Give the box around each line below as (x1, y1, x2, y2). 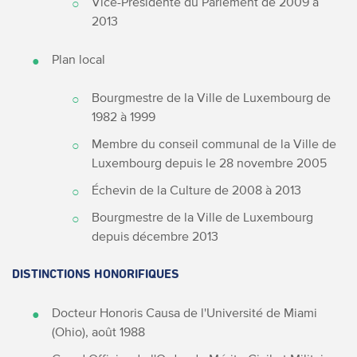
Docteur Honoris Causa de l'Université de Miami (52, 304, 317, 320)
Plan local (52, 51, 105, 66)
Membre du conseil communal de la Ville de (92, 135, 336, 151)
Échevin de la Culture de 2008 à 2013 (92, 182, 301, 197)
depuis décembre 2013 (92, 228, 218, 243)
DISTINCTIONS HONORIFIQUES (12, 267, 179, 280)
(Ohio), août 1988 (52, 324, 145, 339)
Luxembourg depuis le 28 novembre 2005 (92, 155, 327, 170)
